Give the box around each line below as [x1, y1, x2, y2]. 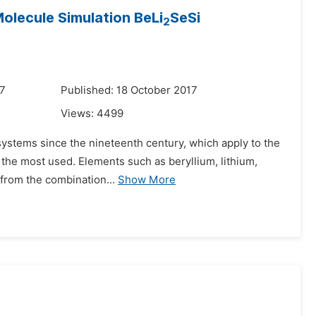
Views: [61, 107, 97, 120]
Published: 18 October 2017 [61, 84, 197, 97]
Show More [118, 174, 176, 186]
